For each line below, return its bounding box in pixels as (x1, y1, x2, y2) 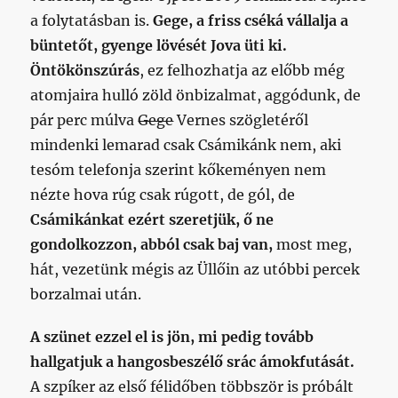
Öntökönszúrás (30, 61, 140, 79)
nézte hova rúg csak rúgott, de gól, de (30, 186, 296, 203)
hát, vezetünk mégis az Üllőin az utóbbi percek (30, 260, 361, 278)
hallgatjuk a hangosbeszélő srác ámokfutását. (30, 353, 355, 370)
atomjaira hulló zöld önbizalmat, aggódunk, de (30, 86, 362, 104)
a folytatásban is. (30, 12, 154, 29)
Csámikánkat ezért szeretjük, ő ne (30, 211, 275, 228)
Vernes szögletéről (173, 111, 309, 129)
